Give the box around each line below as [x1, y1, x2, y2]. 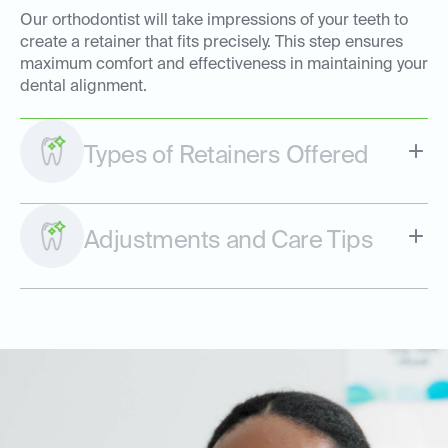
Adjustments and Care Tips [84, 229, 373, 254]
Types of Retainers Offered [84, 144, 369, 169]
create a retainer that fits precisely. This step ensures [20, 35, 403, 52]
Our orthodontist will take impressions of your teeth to [20, 13, 408, 30]
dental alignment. [20, 79, 147, 96]
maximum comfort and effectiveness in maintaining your [20, 57, 428, 74]
